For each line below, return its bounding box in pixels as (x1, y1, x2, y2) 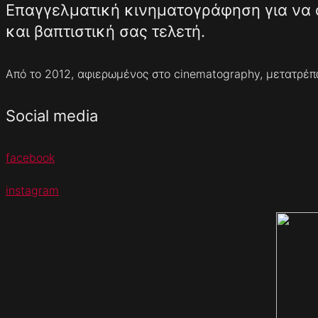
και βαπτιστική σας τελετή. (6, 22, 205, 41)
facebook (6, 150, 55, 165)
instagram (6, 183, 59, 197)
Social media (6, 106, 98, 125)
